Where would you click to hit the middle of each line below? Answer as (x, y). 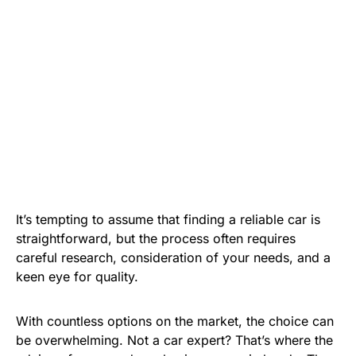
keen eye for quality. (77, 277)
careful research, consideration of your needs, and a (173, 258)
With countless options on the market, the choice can (175, 321)
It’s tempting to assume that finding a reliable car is (168, 220)
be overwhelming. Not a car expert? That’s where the (174, 341)
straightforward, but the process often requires (156, 239)
